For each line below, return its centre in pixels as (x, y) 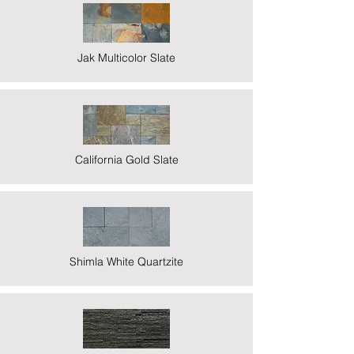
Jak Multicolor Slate (126, 57)
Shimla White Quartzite (126, 261)
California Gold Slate (126, 159)
